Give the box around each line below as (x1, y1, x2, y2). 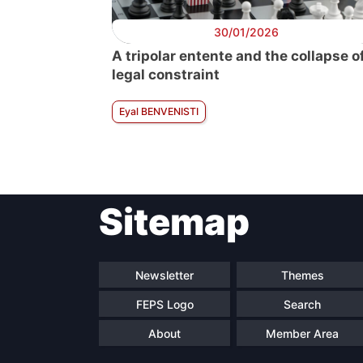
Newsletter (135, 267, 194, 282)
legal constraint (112, 66, 220, 83)
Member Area (266, 326, 339, 340)
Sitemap (99, 199, 250, 244)
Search (284, 297, 321, 311)
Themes (280, 267, 324, 282)
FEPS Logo (135, 297, 194, 311)
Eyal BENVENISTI (119, 105, 199, 117)
